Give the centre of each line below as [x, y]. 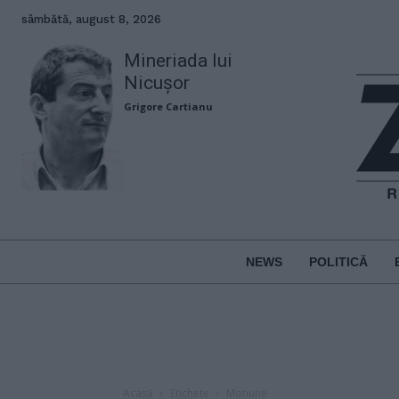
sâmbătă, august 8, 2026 [91, 19]
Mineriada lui [179, 61]
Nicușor [157, 83]
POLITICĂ [338, 261]
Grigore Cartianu [169, 106]
